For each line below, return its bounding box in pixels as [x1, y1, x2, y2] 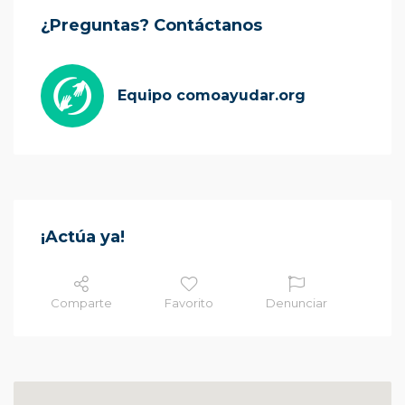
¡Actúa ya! [41, 227, 125, 248]
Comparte [50, 296, 112, 311]
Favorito [165, 296, 214, 311]
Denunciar [266, 296, 328, 311]
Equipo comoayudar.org [118, 87, 306, 105]
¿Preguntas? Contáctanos [41, 15, 262, 36]
